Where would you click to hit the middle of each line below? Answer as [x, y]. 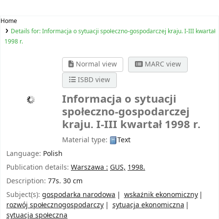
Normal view [95, 65]
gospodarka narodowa [79, 195]
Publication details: [39, 167]
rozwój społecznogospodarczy [55, 205]
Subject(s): [24, 195]
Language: [25, 153]
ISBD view [93, 80]
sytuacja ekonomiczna [148, 205]
